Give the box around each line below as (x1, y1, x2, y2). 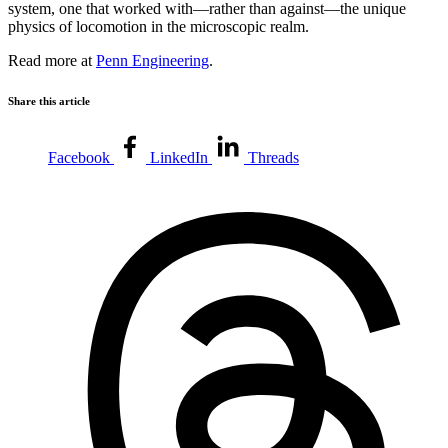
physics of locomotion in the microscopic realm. (8, 17, 309, 35)
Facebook (48, 149, 110, 167)
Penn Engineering (96, 51, 209, 69)
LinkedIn (150, 149, 208, 167)
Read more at (8, 51, 96, 69)
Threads (248, 149, 299, 167)
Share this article (8, 94, 90, 107)
